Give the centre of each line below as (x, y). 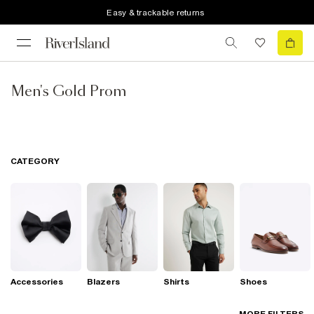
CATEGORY (35, 161)
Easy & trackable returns (156, 12)
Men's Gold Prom (69, 92)
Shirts (176, 282)
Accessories (37, 282)
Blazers (103, 282)
